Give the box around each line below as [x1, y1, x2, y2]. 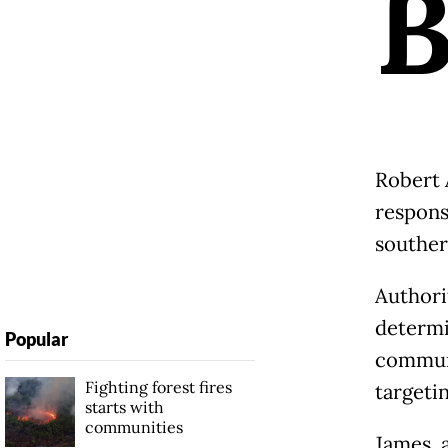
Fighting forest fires [84, 377, 232, 398]
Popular [4, 328, 68, 351]
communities [84, 417, 183, 438]
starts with [84, 397, 164, 418]
